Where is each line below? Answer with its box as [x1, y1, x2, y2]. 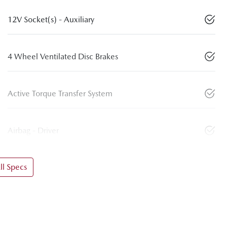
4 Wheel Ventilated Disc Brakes [8, 52, 118, 62]
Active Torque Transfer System [8, 89, 112, 99]
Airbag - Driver [8, 126, 59, 136]
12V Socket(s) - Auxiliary [8, 15, 94, 25]
